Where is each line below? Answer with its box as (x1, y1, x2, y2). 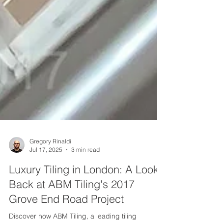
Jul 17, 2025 (29, 162, 62, 169)
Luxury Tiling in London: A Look (9, 178, 159, 192)
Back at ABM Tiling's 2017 (9, 193, 135, 207)
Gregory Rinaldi (29, 153, 71, 161)
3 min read (71, 162, 100, 169)
